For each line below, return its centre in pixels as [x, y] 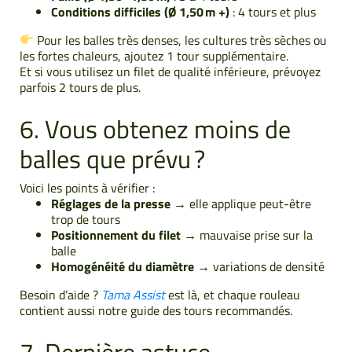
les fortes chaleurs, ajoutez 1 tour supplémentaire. [154, 55]
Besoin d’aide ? [60, 294]
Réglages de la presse [111, 203]
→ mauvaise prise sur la [247, 235]
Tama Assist [133, 294]
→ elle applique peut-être [241, 203]
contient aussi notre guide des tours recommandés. [156, 310]
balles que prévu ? [112, 158]
